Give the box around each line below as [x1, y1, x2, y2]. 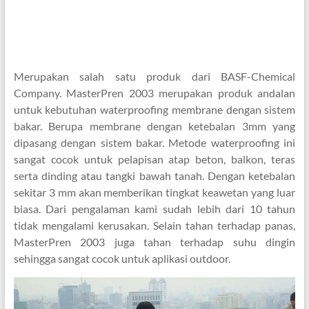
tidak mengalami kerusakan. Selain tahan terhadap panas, [13, 219, 296, 232]
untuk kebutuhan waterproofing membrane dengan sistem [13, 103, 296, 117]
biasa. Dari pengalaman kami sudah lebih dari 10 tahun [13, 202, 296, 216]
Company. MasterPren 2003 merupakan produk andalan [13, 86, 296, 100]
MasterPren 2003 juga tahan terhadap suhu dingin [13, 235, 296, 249]
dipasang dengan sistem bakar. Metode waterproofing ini [13, 136, 296, 150]
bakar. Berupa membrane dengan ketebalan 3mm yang [13, 119, 296, 133]
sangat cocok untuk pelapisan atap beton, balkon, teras [13, 152, 296, 166]
